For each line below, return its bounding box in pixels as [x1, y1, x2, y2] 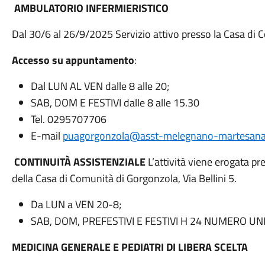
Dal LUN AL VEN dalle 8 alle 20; [30, 78, 169, 94]
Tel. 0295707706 [30, 111, 106, 127]
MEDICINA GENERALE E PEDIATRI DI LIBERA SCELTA [11, 239, 248, 255]
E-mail [30, 128, 63, 144]
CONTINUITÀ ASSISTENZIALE [14, 154, 146, 170]
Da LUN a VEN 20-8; [30, 196, 121, 212]
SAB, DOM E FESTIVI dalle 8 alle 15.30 [30, 95, 199, 111]
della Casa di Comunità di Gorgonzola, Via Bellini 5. [11, 170, 237, 186]
